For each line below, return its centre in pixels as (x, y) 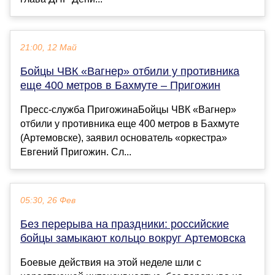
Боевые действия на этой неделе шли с (111, 262)
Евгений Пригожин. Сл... (76, 152)
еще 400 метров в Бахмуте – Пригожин (120, 85)
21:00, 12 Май (48, 47)
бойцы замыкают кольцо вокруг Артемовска (133, 238)
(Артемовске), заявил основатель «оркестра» (124, 137)
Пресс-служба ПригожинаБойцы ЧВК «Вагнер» (128, 109)
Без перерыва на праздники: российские (125, 224)
